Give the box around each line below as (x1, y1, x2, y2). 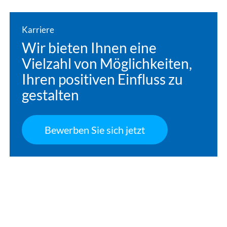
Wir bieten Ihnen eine (21, 39, 157, 56)
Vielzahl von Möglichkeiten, (21, 55, 192, 72)
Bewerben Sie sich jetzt (44, 123, 145, 136)
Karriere (21, 24, 54, 35)
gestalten (21, 86, 79, 103)
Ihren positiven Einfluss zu (21, 70, 183, 88)
